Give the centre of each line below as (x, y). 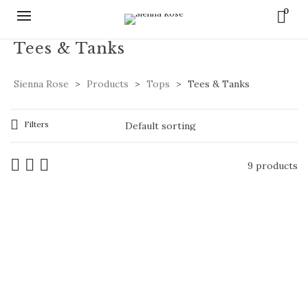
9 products (273, 166)
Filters (36, 124)
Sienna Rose (41, 84)
